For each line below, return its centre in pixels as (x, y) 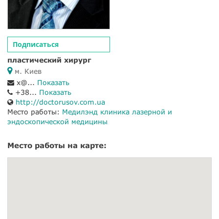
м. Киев (27, 71)
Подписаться (36, 44)
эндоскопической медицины (57, 122)
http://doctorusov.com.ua (60, 102)
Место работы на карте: (57, 145)
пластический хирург (49, 60)
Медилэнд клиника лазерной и (117, 112)
